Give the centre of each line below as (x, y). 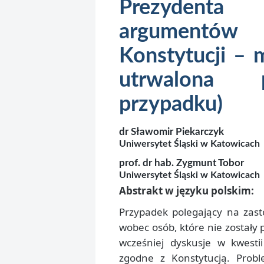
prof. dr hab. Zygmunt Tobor (181, 163)
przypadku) (171, 104)
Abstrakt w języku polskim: (187, 190)
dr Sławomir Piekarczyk (171, 132)
